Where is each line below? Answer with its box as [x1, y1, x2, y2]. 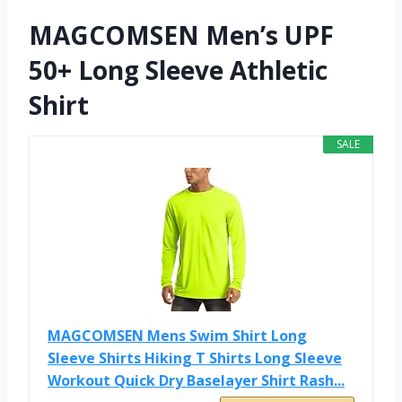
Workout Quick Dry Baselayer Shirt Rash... [48, 371, 345, 391]
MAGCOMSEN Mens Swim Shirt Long [48, 326, 307, 346]
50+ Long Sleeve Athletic [29, 53, 328, 88]
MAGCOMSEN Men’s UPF [29, 18, 334, 53]
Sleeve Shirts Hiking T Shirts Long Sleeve [48, 348, 342, 369]
